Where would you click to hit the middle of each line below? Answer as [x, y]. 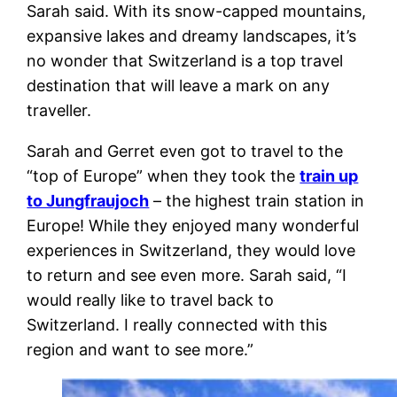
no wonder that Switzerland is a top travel [185, 60]
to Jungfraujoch [88, 200]
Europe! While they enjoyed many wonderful [193, 225]
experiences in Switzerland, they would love [191, 250]
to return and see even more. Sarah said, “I [187, 275]
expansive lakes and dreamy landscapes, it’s [192, 35]
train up [329, 175]
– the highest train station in [257, 200]
